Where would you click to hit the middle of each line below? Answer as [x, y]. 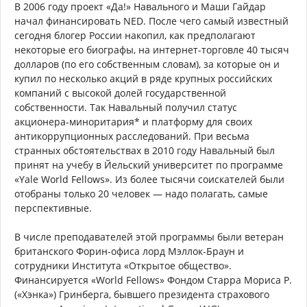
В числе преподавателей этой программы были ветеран [149, 237]
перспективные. [53, 208]
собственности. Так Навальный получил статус [126, 107]
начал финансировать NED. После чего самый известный [151, 21]
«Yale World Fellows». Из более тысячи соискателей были [149, 179]
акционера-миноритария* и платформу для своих [133, 122]
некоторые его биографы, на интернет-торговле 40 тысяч [152, 50]
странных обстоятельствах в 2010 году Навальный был [145, 150]
